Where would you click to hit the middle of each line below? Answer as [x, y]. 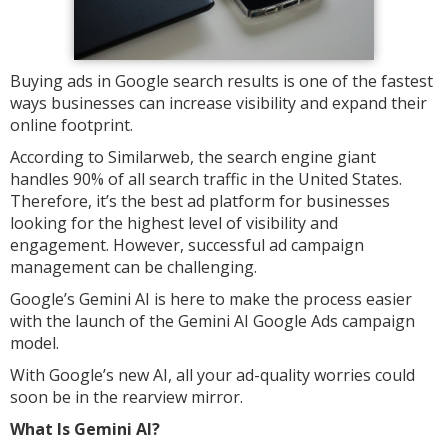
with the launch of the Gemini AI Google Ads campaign [212, 321]
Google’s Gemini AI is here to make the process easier [211, 299]
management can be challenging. [133, 267]
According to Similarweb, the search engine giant [193, 157]
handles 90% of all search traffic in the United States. [206, 179]
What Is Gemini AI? [85, 429]
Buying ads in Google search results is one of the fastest [221, 81]
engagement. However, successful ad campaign [187, 245]
